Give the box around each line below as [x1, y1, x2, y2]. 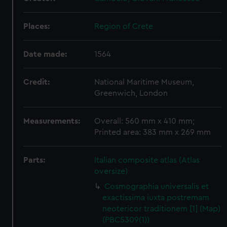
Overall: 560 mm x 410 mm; [94, 117, 195, 125]
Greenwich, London [94, 89, 168, 97]
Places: [23, 22, 50, 30]
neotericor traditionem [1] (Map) [102, 205, 221, 213]
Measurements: [23, 117, 81, 125]
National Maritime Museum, [94, 78, 195, 86]
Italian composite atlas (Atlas [94, 156, 200, 164]
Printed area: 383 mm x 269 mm [94, 128, 211, 136]
